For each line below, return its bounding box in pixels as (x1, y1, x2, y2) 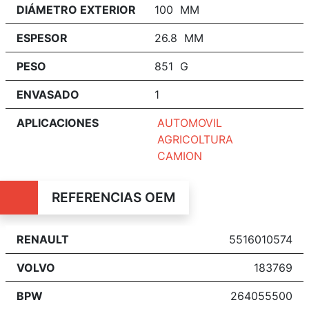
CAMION (157, 148, 202, 163)
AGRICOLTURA (157, 132, 233, 146)
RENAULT (17, 232, 69, 246)
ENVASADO (17, 87, 79, 101)
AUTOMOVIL (157, 115, 222, 130)
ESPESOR (17, 30, 68, 45)
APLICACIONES (17, 115, 99, 130)
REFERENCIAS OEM (51, 188, 175, 206)
